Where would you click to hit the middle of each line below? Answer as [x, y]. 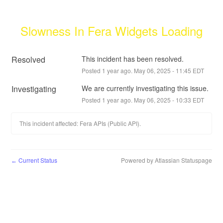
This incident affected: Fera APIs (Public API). [80, 123]
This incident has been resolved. [132, 58]
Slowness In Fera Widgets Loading [111, 30]
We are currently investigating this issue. [145, 88]
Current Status [37, 160]
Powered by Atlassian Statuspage [166, 160]
